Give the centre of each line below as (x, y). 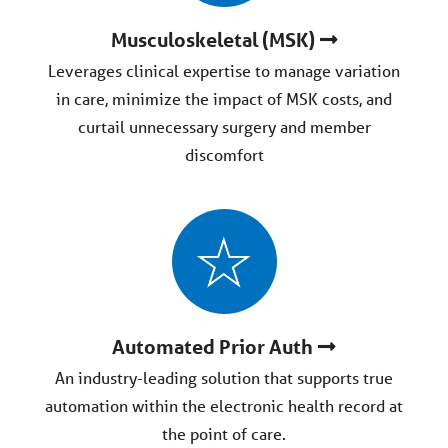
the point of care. (224, 433)
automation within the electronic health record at (224, 405)
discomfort (224, 154)
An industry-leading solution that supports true (224, 377)
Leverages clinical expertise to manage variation (224, 70)
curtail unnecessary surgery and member (224, 126)
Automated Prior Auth (212, 347)
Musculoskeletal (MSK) (212, 40)
